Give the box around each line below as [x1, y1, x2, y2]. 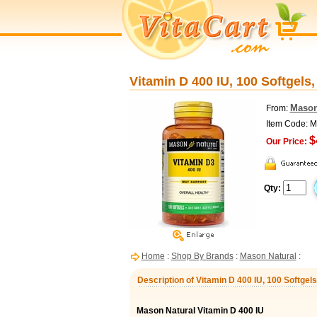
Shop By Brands [171, 251, 234, 261]
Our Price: [265, 137, 307, 146]
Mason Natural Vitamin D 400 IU [136, 306, 264, 316]
